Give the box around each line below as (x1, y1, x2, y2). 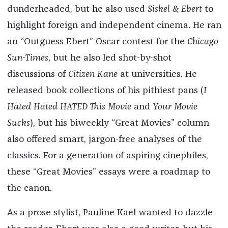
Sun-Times (7, 53, 48, 63)
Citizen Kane (68, 70, 118, 79)
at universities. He (117, 70, 197, 79)
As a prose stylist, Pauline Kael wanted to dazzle (7, 208, 213, 218)
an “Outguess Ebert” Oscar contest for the (7, 37, 187, 47)
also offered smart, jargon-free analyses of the (7, 135, 202, 145)
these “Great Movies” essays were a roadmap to (7, 167, 210, 177)
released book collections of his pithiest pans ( (7, 86, 204, 96)
